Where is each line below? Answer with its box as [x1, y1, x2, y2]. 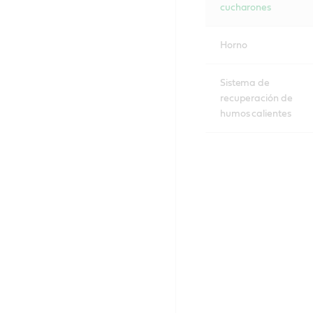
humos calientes [219, 108, 291, 119]
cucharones [219, 2, 271, 13]
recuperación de [219, 93, 293, 103]
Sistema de [219, 78, 270, 88]
